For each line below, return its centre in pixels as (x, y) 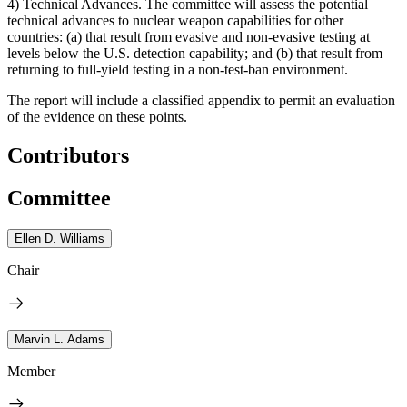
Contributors (68, 155)
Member (31, 371)
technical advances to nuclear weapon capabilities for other (175, 20)
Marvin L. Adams (60, 339)
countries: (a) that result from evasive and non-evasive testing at (189, 36)
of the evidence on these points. (97, 116)
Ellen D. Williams (60, 238)
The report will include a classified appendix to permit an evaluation (201, 100)
